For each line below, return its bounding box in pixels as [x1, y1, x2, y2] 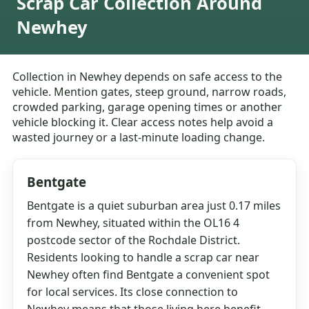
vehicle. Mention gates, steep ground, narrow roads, [12, 84, 287, 100]
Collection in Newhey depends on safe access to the [12, 69, 283, 85]
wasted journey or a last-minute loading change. [12, 130, 266, 146]
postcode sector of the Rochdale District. [27, 232, 241, 248]
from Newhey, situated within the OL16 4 [27, 215, 240, 231]
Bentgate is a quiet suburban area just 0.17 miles [27, 198, 281, 214]
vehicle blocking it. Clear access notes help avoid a [12, 114, 274, 130]
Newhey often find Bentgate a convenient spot [27, 267, 270, 283]
